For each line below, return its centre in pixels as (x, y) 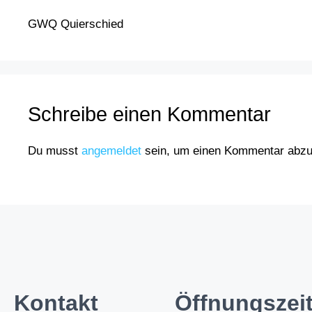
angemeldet (111, 150)
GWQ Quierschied (76, 24)
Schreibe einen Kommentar (149, 114)
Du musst (55, 150)
